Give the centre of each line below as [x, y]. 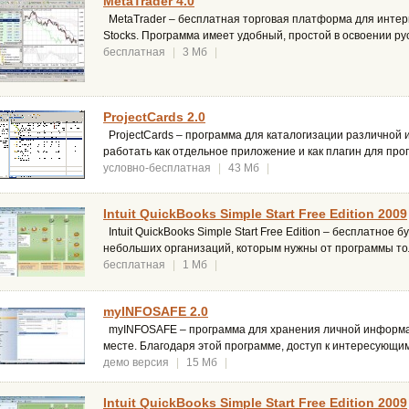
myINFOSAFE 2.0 [156, 312]
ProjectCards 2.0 [154, 117]
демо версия [136, 363]
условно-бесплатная [157, 168]
